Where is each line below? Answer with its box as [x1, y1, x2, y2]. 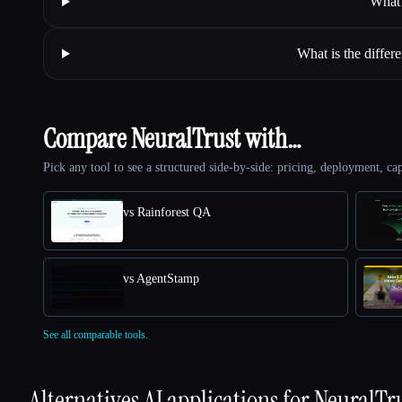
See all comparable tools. [43, 328, 148, 341]
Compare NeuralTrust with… [43, 120, 301, 156]
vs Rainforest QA [123, 205, 211, 219]
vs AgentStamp [123, 271, 199, 285]
